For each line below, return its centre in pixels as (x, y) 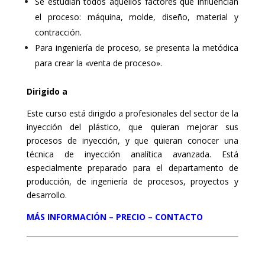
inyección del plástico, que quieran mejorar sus (132, 127)
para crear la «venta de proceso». (98, 63)
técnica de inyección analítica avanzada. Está (132, 154)
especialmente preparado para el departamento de (132, 168)
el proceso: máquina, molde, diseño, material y (137, 17)
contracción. (58, 32)
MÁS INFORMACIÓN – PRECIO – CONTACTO (114, 217)
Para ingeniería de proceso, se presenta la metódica (137, 48)
